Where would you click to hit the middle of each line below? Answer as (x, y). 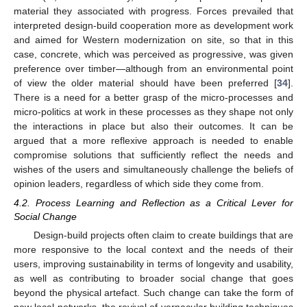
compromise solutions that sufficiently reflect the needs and (153, 155)
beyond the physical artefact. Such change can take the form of (153, 293)
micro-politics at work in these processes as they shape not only (153, 112)
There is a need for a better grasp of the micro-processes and (153, 98)
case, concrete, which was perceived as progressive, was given (153, 54)
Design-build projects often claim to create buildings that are (163, 235)
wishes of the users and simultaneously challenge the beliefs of (153, 170)
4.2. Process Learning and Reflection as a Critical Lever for (153, 203)
